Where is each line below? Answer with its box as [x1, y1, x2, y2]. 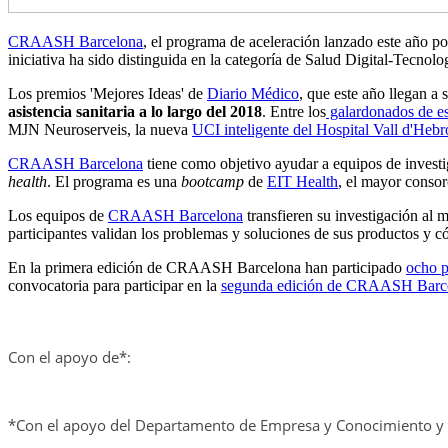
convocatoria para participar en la [8, 277, 221, 295]
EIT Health [267, 173, 338, 191]
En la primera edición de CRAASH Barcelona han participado [8, 259, 406, 277]
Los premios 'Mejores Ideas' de [8, 85, 207, 103]
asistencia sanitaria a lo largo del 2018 [8, 103, 262, 121]
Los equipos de [8, 207, 108, 225]
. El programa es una [47, 173, 181, 191]
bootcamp [181, 173, 244, 191]
